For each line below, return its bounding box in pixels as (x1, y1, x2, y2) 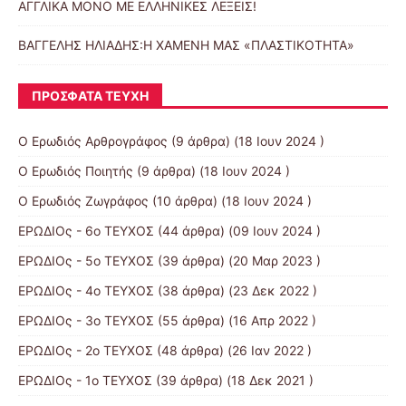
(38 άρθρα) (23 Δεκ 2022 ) (154, 283, 317, 299)
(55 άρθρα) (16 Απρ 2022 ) (154, 313, 316, 329)
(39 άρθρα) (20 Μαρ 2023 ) (154, 253, 321, 269)
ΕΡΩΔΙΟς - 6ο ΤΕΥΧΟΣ (18, 223, 154, 239)
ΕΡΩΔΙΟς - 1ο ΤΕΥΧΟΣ (18, 372, 152, 389)
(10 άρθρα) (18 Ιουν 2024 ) (149, 193, 312, 209)
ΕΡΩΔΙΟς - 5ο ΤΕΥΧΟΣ (18, 253, 154, 269)
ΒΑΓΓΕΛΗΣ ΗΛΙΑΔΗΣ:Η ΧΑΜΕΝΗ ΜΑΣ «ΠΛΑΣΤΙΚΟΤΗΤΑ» (18, 37, 354, 53)
